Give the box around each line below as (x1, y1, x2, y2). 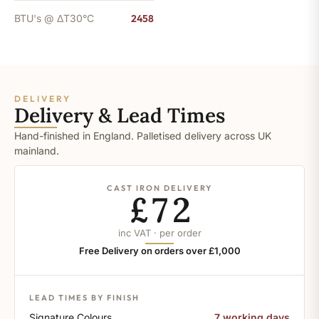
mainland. (14, 145, 59, 157)
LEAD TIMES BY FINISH (29, 293, 140, 303)
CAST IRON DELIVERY (107, 183, 212, 194)
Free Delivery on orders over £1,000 (78, 245, 241, 257)
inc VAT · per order (117, 227, 202, 239)
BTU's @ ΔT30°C (14, 12, 94, 25)
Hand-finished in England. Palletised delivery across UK (14, 130, 271, 142)
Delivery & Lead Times (14, 103, 225, 129)
